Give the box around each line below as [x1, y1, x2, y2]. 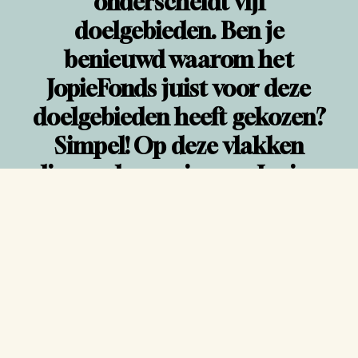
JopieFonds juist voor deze [47, 75, 311, 102]
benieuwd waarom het [64, 46, 294, 74]
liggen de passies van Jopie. [40, 161, 318, 189]
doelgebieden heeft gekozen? [32, 104, 326, 131]
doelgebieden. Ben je [74, 18, 284, 45]
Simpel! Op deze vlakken [54, 133, 304, 160]
